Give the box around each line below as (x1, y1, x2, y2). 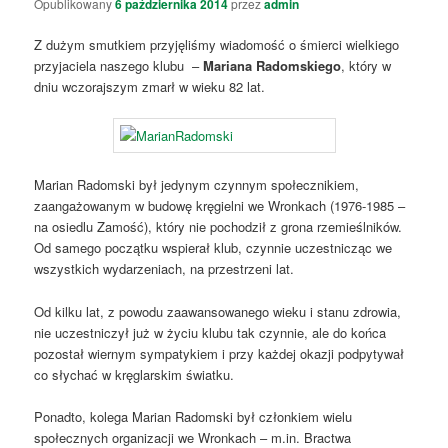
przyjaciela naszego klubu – (34, 56, 204, 76)
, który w (341, 56, 392, 76)
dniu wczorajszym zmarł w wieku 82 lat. (34, 77, 266, 97)
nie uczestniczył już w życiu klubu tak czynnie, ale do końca (34, 322, 387, 342)
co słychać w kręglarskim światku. (34, 364, 235, 384)
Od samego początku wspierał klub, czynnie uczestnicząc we (34, 238, 393, 258)
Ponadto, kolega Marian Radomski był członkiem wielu (34, 406, 353, 426)
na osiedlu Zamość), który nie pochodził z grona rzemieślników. (34, 217, 403, 237)
